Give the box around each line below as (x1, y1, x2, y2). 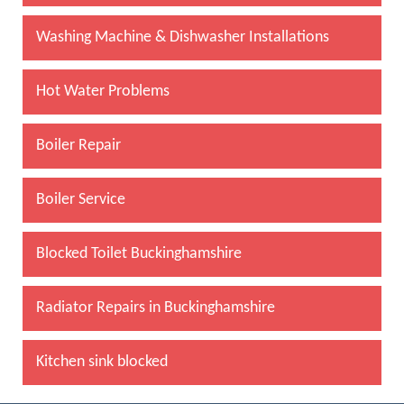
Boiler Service (36, 190, 125, 208)
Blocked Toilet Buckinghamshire (36, 244, 242, 262)
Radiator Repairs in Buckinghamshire (36, 298, 275, 317)
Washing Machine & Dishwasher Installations (36, 28, 329, 46)
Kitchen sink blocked (36, 353, 168, 371)
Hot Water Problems (36, 82, 170, 100)
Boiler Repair (36, 136, 121, 154)
